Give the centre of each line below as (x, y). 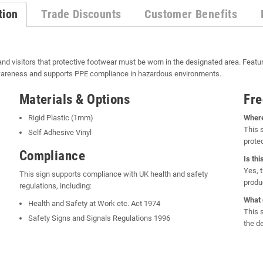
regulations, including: (55, 186)
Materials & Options (75, 99)
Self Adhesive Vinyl (60, 132)
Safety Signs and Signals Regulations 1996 (99, 218)
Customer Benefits (191, 14)
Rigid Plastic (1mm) (60, 117)
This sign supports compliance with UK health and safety (113, 174)
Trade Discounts (81, 14)
